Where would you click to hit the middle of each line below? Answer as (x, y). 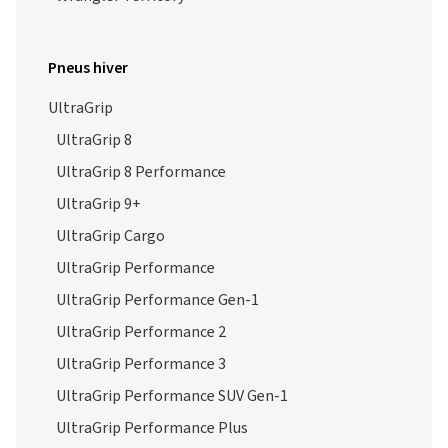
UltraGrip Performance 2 (141, 332)
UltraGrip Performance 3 (141, 364)
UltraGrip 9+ (98, 204)
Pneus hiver (88, 68)
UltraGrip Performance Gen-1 (157, 300)
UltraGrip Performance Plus (152, 428)
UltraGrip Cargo (110, 236)
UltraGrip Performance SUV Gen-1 (172, 396)
